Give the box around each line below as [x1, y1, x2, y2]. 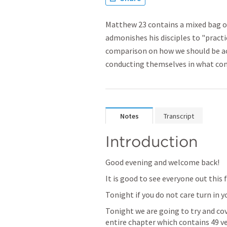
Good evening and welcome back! [105, 157, 219, 167]
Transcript [164, 111, 194, 121]
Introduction [105, 132, 198, 150]
